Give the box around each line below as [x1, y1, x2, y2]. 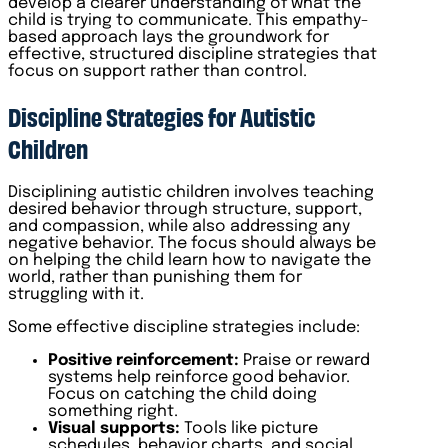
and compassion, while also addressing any [8, 217, 350, 235]
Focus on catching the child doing [48, 385, 317, 403]
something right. [48, 402, 178, 420]
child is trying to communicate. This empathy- [8, 11, 369, 29]
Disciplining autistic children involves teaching [8, 183, 374, 201]
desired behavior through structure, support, [8, 200, 362, 218]
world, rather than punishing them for [8, 268, 302, 286]
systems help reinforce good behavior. [48, 368, 350, 386]
